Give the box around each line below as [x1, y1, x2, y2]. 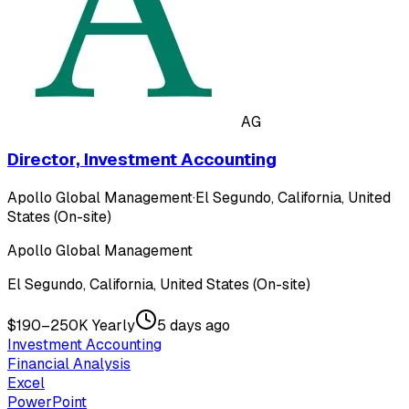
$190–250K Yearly [7, 316, 135, 336]
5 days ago [157, 316, 230, 336]
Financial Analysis [7, 354, 131, 374]
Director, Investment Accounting [7, 148, 277, 172]
